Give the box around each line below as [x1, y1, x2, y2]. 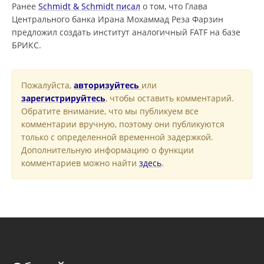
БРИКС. [12, 39, 41, 51]
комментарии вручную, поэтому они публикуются [21, 118, 225, 130]
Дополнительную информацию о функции [21, 144, 194, 156]
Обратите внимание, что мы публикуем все [21, 105, 199, 117]
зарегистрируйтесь [21, 93, 105, 104]
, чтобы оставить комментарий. [105, 93, 234, 104]
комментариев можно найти [21, 157, 139, 169]
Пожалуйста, [21, 80, 74, 91]
